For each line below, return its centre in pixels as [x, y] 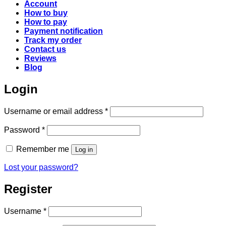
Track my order [53, 40]
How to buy [46, 13]
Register [28, 189]
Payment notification [64, 31]
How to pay [46, 22]
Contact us [45, 49]
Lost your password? [41, 167]
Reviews [40, 59]
